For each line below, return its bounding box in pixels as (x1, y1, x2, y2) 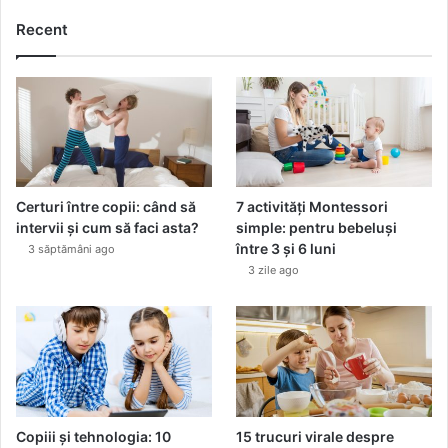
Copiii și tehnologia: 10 (16, 427, 171, 445)
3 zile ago (248, 263, 300, 278)
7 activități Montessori (236, 198, 389, 216)
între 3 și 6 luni (236, 240, 337, 258)
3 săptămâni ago (28, 242, 115, 257)
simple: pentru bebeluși (236, 219, 398, 237)
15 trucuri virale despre (236, 427, 395, 445)
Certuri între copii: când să (16, 198, 196, 216)
